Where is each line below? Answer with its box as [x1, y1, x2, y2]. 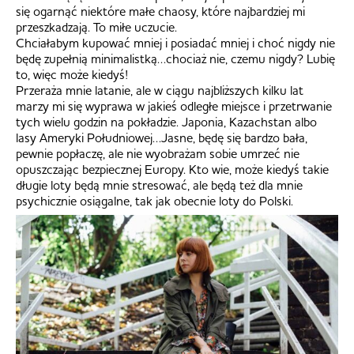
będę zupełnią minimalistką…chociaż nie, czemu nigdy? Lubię [16, 50, 335, 66]
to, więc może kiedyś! [16, 66, 128, 82]
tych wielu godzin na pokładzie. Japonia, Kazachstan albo [16, 113, 317, 130]
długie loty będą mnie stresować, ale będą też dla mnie [16, 176, 303, 193]
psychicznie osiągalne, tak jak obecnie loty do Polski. [16, 192, 293, 209]
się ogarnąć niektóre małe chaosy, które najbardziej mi [16, 2, 305, 19]
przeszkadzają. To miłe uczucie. [16, 18, 177, 35]
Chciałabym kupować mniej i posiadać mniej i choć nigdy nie [16, 34, 335, 51]
